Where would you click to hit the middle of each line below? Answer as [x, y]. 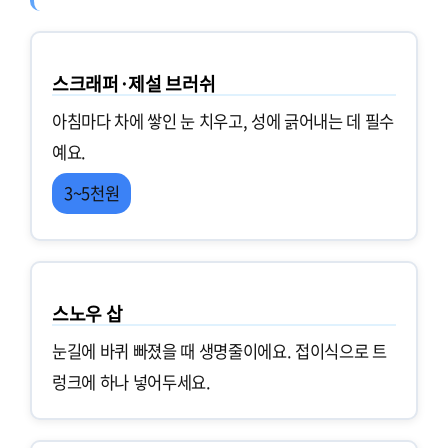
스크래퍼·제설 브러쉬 [134, 83]
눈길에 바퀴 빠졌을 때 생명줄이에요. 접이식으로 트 [219, 350]
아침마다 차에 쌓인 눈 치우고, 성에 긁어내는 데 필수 [223, 120]
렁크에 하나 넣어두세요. [131, 381]
